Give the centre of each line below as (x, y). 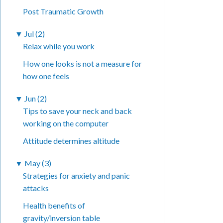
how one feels (46, 76)
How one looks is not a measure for (83, 64)
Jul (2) (35, 34)
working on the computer (66, 123)
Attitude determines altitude (71, 141)
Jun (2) (36, 99)
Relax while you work (59, 46)
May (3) (38, 163)
